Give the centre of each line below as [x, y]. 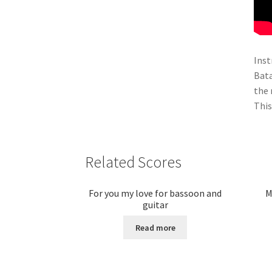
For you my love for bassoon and [155, 193]
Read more [155, 227]
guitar [155, 204]
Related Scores [134, 162]
